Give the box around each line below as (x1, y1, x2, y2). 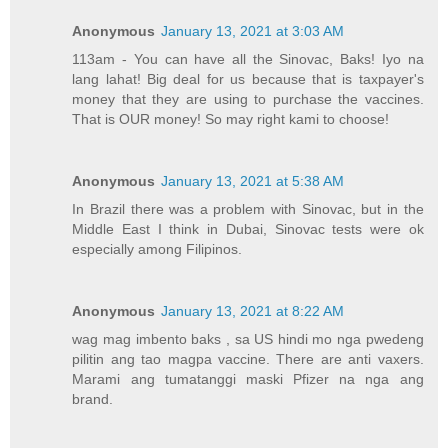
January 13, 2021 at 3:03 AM (161, 22, 345, 39)
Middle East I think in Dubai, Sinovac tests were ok (72, 220, 424, 237)
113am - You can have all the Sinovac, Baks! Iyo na (72, 50, 424, 67)
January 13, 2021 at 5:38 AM (161, 172, 345, 189)
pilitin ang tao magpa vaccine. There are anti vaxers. (72, 350, 424, 367)
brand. (72, 390, 114, 407)
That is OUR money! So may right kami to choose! (72, 110, 390, 127)
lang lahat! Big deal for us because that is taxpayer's (72, 70, 424, 87)
